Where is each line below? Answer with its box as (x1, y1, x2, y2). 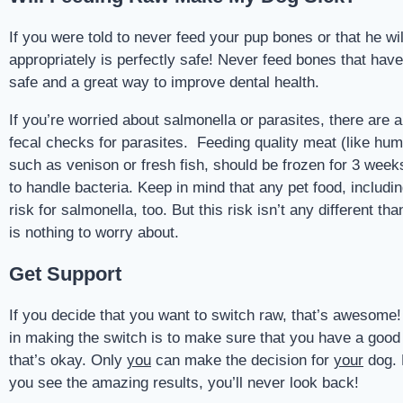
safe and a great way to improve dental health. (9, 74, 319, 91)
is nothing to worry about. (9, 224, 179, 241)
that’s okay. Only (9, 352, 127, 369)
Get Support (9, 263, 121, 285)
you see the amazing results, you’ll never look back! (9, 374, 359, 391)
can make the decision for (151, 352, 334, 369)
